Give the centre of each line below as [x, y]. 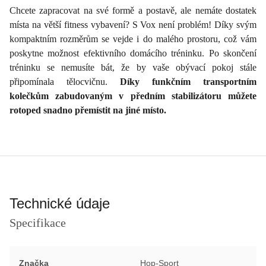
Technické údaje [60, 203]
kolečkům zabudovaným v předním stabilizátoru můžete [133, 96]
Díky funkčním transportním [188, 81]
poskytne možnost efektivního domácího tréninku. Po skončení [133, 53]
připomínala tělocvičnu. [65, 81]
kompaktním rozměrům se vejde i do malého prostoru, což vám [133, 39]
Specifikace [38, 222]
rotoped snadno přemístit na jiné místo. [88, 110]
